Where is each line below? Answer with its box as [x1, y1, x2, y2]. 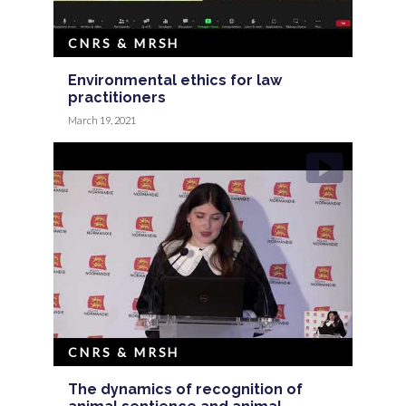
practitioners [68, 88, 167, 106]
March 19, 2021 [68, 113, 137, 126]
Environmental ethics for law [68, 71, 283, 89]
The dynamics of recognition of [68, 380, 304, 398]
